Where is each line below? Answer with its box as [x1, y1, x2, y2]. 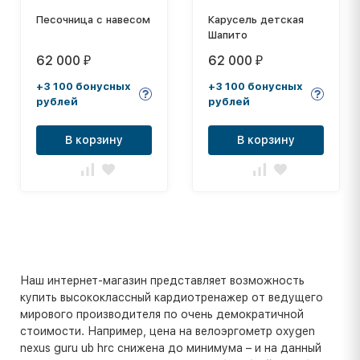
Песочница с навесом [36, 14, 150, 27]
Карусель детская [208, 14, 304, 27]
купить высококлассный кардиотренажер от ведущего [20, 291, 323, 305]
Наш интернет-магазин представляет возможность [20, 274, 305, 288]
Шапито [208, 29, 247, 42]
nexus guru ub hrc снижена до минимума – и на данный [20, 342, 321, 355]
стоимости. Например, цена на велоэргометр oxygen [20, 325, 315, 338]
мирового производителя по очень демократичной [20, 308, 304, 321]
